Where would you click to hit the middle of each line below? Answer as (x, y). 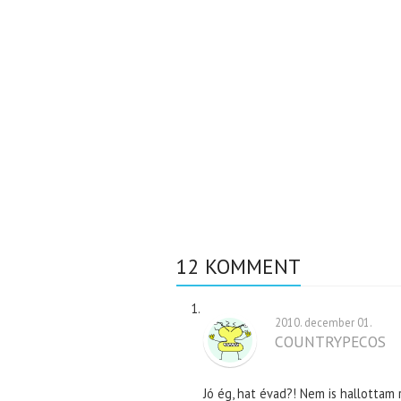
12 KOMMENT (239, 267)
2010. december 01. (324, 323)
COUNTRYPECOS (330, 342)
